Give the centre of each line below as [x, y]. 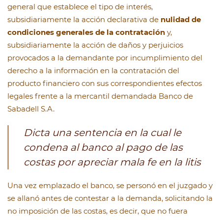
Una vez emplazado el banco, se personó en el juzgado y [110, 186]
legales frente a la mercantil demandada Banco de [100, 96]
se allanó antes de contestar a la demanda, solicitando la [110, 198]
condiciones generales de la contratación [86, 32]
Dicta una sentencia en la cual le [102, 133]
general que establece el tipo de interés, [80, 7]
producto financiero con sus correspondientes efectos [105, 83]
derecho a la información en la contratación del [93, 71]
